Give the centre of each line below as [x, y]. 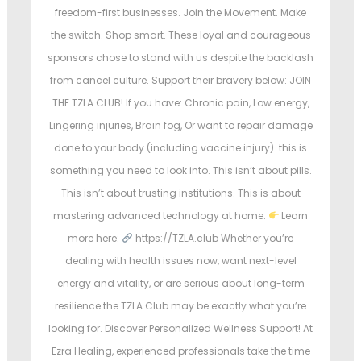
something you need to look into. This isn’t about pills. [180, 171]
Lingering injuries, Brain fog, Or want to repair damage [180, 126]
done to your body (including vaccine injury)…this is [180, 148]
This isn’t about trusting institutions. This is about [180, 193]
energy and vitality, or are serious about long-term [180, 284]
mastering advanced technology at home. [160, 216]
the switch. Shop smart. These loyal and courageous [180, 35]
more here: [95, 239]
